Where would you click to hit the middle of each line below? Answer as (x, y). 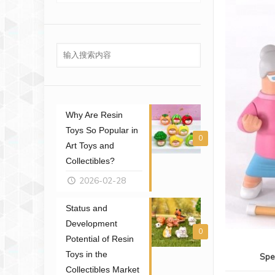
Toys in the (87, 254)
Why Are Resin (94, 115)
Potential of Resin (100, 239)
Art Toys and (90, 145)
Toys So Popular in (102, 130)
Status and (87, 208)
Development (91, 223)
